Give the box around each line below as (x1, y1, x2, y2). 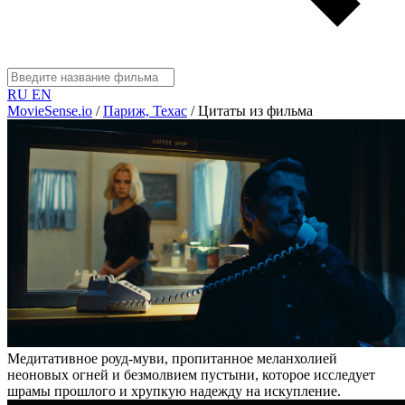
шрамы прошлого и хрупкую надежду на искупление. (7, 383, 341, 400)
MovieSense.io (7, 103, 92, 118)
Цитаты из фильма (198, 103, 313, 118)
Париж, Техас (103, 103, 187, 118)
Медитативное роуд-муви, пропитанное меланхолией (7, 351, 337, 367)
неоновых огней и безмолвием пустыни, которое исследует (7, 367, 375, 383)
